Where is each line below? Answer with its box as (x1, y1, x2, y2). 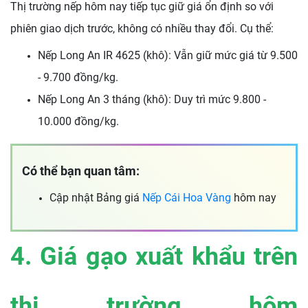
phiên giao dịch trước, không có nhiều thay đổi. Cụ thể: (10, 21, 274, 35)
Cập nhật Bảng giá (49, 190, 140, 204)
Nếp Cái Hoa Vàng (142, 190, 231, 204)
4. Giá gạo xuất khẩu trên (10, 241, 298, 271)
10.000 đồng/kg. (38, 114, 119, 128)
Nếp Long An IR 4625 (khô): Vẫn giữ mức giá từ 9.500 (38, 48, 298, 62)
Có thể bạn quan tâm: (22, 163, 140, 178)
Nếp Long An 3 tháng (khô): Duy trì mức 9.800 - (38, 92, 266, 106)
